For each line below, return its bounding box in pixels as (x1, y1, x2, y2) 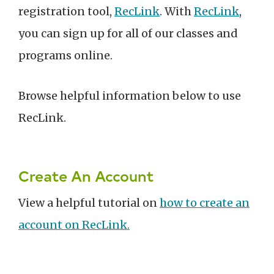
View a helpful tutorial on (18, 196, 160, 210)
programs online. (18, 48, 113, 63)
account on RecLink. (18, 218, 130, 232)
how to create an (160, 196, 250, 210)
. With (160, 4, 194, 19)
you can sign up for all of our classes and (18, 26, 238, 41)
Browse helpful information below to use (18, 89, 241, 103)
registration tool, (18, 4, 114, 19)
